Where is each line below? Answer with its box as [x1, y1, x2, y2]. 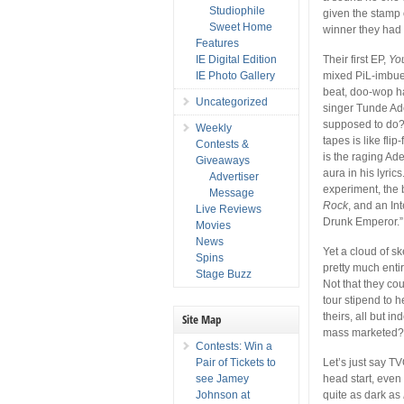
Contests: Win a [196, 339, 272, 353]
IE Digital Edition [196, 52, 277, 66]
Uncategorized [196, 95, 268, 108]
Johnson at [196, 388, 250, 401]
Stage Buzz [196, 267, 252, 280]
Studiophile [209, 4, 265, 17]
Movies [196, 218, 231, 232]
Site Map [182, 310, 221, 327]
